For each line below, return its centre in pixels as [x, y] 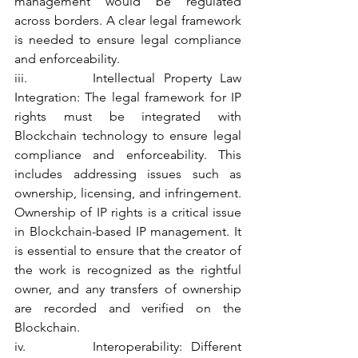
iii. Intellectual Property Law [128, 78]
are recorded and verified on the [128, 308]
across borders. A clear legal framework [128, 20]
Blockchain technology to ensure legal [128, 135]
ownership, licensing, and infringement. [128, 193]
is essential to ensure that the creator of [128, 251]
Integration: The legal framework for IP [128, 97]
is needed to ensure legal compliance [128, 40]
